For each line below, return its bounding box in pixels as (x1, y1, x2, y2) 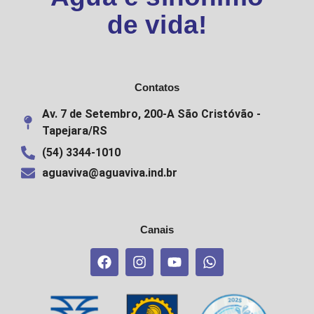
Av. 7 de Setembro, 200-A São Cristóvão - (42, 107, 261, 121)
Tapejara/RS (42, 124, 107, 138)
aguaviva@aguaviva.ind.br (42, 166, 177, 180)
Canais (140, 224, 174, 236)
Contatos (135, 81, 179, 94)
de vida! (107, 11, 207, 40)
